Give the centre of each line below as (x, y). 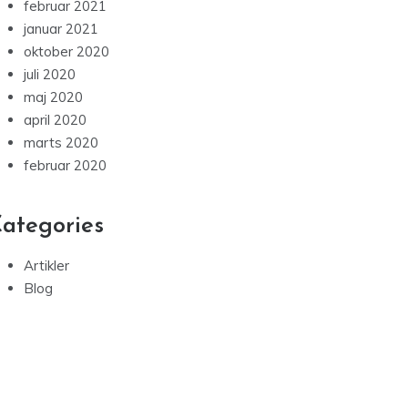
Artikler (46, 266)
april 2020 (55, 120)
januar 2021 (61, 29)
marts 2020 (61, 143)
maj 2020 (53, 97)
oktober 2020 (66, 52)
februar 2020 (65, 166)
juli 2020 (50, 75)
